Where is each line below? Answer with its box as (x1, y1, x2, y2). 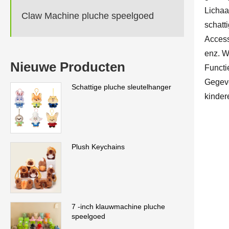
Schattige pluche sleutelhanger (72, 82, 171, 91)
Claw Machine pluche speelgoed (21, 11, 154, 21)
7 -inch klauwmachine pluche (72, 202, 165, 211)
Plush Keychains (72, 142, 125, 151)
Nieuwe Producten (10, 59, 125, 75)
